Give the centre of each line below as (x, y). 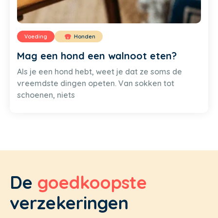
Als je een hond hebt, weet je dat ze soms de (100, 72)
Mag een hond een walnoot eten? (97, 56)
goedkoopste (92, 182)
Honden (85, 37)
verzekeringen (69, 203)
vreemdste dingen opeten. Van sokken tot (96, 83)
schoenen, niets (46, 95)
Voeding (36, 37)
